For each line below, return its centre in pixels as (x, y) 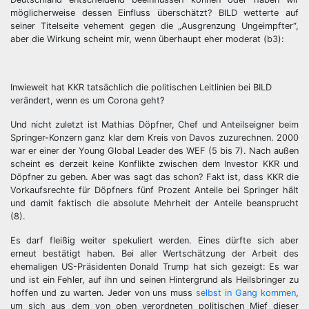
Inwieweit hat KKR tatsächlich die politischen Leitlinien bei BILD (141, 87)
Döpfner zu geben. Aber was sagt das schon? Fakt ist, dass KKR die (154, 177)
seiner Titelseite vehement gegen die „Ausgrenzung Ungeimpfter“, (154, 26)
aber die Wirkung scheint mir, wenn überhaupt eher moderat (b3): (147, 39)
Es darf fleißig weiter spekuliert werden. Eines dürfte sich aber (154, 240)
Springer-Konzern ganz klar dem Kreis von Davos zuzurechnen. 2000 (154, 138)
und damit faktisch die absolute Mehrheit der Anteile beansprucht (154, 203)
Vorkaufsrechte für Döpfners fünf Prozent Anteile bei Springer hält (154, 190)
